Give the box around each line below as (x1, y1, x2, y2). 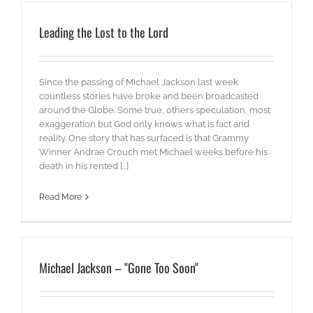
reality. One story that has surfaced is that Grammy (39, 133, 249, 144)
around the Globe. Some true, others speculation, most (39, 105, 270, 116)
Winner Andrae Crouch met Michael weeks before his (39, 147, 268, 158)
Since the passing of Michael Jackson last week (39, 77, 238, 88)
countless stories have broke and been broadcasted (39, 91, 259, 102)
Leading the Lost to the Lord (39, 23, 168, 42)
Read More (39, 192, 82, 203)
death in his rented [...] (39, 161, 129, 172)
